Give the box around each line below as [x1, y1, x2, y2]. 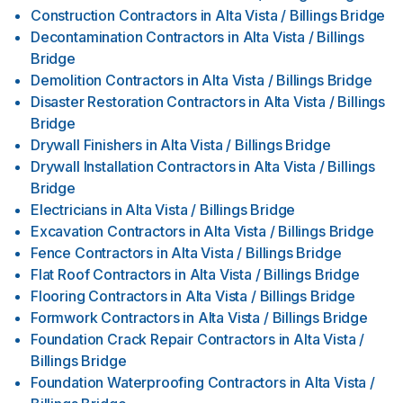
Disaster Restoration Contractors [31, 93, 246, 111]
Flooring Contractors [31, 287, 167, 305]
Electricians [31, 201, 107, 219]
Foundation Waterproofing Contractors [31, 373, 286, 391]
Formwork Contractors [31, 309, 180, 327]
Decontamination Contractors [31, 28, 225, 46]
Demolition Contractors [31, 71, 184, 89]
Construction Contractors [31, 6, 197, 24]
